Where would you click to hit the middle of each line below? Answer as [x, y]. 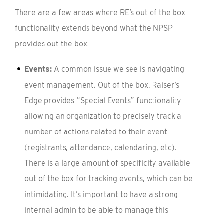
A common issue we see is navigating [118, 69]
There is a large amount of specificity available [107, 163]
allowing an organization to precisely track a [103, 116]
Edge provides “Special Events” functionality [103, 100]
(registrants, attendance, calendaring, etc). [100, 147]
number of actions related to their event [96, 131]
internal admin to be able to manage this [96, 210]
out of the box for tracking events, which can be [108, 178]
